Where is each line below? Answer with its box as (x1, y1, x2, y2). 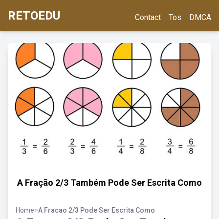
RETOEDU (8, 9, 60, 22)
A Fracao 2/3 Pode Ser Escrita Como (38, 206, 155, 214)
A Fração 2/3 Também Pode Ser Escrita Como (17, 177, 202, 188)
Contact (135, 13, 161, 22)
